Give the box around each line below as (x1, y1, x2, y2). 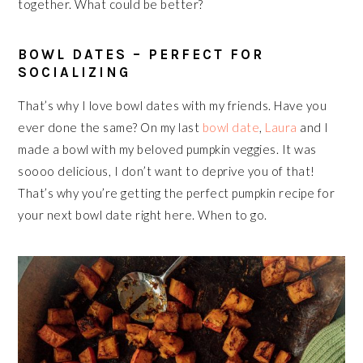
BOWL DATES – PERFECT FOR (18, 46, 265, 62)
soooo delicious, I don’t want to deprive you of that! (18, 164, 315, 178)
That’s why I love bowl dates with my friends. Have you (18, 98, 327, 113)
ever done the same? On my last (18, 120, 203, 135)
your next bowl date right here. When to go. (18, 207, 267, 222)
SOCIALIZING (18, 64, 131, 80)
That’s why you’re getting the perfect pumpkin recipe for (18, 186, 335, 200)
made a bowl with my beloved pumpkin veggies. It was (18, 142, 317, 156)
